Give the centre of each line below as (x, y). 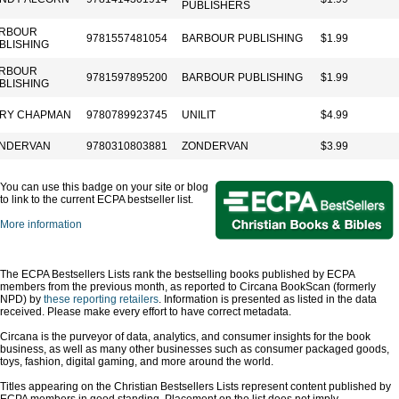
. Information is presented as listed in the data (268, 299)
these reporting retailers (101, 299)
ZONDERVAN (215, 146)
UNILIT (199, 115)
